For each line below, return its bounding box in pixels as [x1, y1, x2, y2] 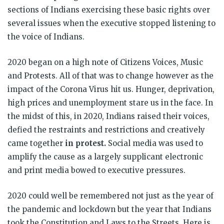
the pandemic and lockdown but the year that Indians [7, 204, 211, 214]
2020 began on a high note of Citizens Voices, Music [7, 57, 203, 67]
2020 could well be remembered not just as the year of [7, 190, 213, 200]
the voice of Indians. [7, 31, 84, 41]
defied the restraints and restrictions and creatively [7, 124, 205, 134]
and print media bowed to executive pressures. [7, 165, 185, 175]
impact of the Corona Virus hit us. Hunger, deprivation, [7, 84, 214, 94]
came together [7, 138, 65, 148]
